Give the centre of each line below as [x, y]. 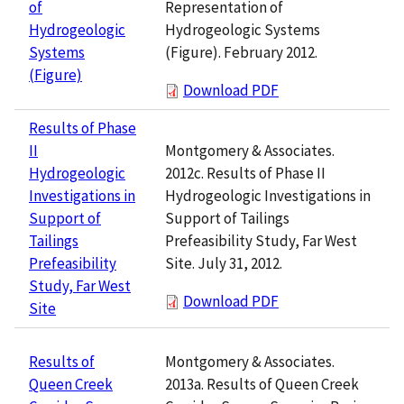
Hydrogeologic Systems [243, 29]
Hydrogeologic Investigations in [268, 195]
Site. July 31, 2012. [224, 263]
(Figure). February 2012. [241, 52]
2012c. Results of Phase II [245, 173]
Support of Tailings [227, 218]
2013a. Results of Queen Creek [262, 384]
